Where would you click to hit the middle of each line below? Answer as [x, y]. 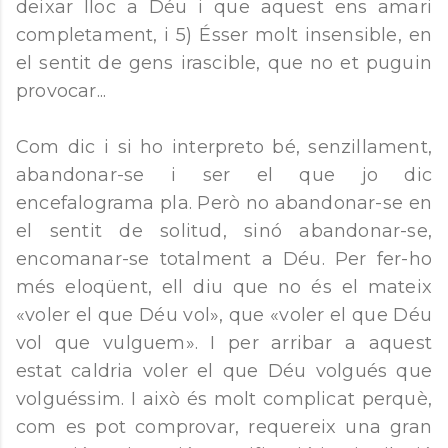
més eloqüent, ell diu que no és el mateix [224, 287]
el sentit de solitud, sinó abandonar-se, [224, 231]
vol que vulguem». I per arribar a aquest [224, 343]
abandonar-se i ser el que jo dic [224, 175]
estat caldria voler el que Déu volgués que [224, 371]
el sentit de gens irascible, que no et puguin [224, 63]
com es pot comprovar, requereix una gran [224, 427]
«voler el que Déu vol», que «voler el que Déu [224, 315]
